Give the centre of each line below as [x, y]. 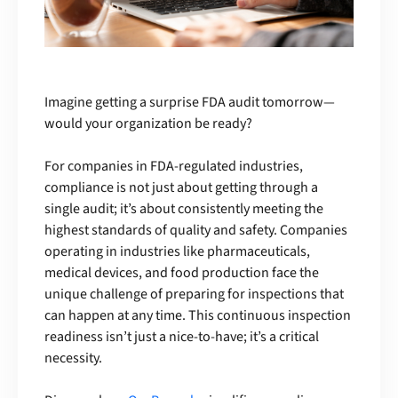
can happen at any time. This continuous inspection [198, 316]
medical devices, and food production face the [182, 273]
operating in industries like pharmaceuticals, [177, 252]
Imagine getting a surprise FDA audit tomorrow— [190, 103]
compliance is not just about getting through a [181, 188]
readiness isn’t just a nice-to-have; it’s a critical [182, 337]
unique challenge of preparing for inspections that [194, 295]
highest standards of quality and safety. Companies [196, 231]
